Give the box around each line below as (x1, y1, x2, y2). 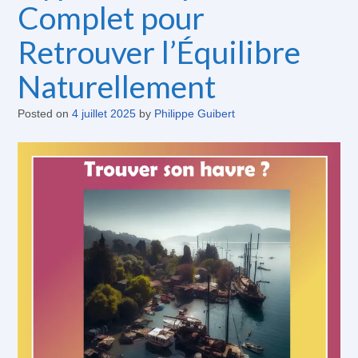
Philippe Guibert (154, 107, 235, 120)
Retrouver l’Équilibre (18, 34, 300, 70)
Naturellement (18, 68, 216, 105)
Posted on (18, 107, 72, 120)
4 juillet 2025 (72, 107, 136, 120)
